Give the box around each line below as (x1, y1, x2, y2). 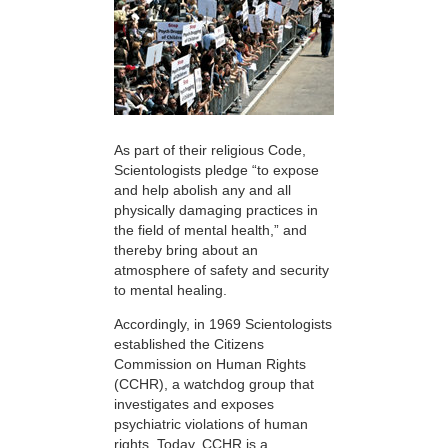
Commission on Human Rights (114, 356, 306, 373)
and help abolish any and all (114, 182, 291, 199)
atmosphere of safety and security (114, 262, 329, 279)
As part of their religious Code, (114, 142, 306, 159)
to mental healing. (114, 282, 227, 299)
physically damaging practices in (114, 202, 318, 219)
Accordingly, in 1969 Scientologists (114, 316, 332, 333)
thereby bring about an (114, 242, 258, 259)
